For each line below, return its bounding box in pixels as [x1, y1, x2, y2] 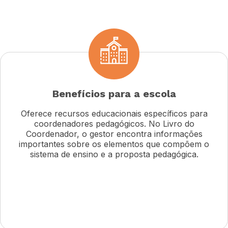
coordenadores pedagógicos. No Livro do [34, 118, 194, 129]
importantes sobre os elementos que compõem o [19, 138, 209, 149]
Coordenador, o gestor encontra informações [25, 128, 203, 139]
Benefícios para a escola [52, 88, 176, 100]
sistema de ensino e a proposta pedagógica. [30, 149, 198, 159]
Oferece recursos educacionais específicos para [20, 108, 208, 119]
